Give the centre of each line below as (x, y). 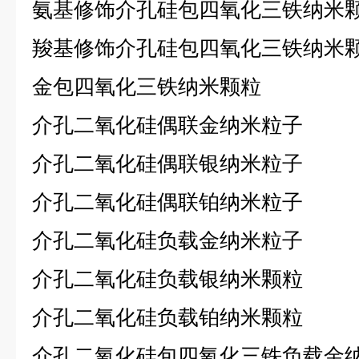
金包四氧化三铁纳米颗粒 (147, 87)
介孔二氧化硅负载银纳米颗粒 (167, 279)
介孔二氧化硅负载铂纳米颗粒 (167, 317)
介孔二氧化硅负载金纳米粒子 (167, 240)
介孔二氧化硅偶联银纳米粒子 (167, 163)
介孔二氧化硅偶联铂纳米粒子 (167, 202)
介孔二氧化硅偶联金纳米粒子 (167, 125)
